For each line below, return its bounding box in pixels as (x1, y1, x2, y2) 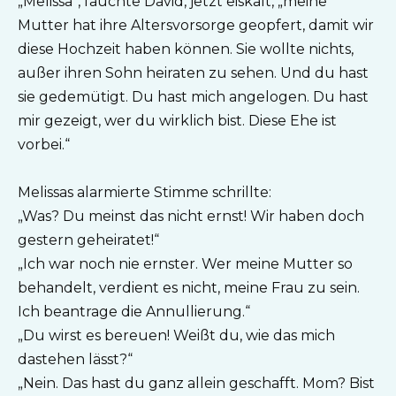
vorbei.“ (18, 136, 70, 154)
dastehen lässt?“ (18, 351, 133, 369)
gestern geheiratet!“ (18, 232, 159, 249)
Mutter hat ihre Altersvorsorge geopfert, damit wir (18, 17, 374, 34)
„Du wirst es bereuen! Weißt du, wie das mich (18, 327, 335, 345)
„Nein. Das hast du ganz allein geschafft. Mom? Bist (18, 375, 375, 392)
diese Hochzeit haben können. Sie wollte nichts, (18, 41, 354, 58)
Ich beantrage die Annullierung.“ (18, 303, 250, 321)
